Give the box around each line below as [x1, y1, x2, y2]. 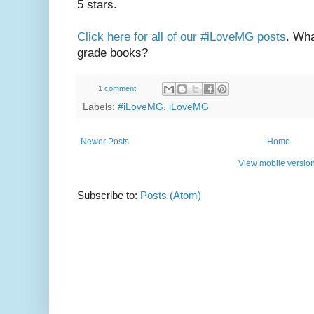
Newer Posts [81, 137, 129, 147]
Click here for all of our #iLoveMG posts [77, 29, 286, 43]
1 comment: [97, 83, 140, 93]
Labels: [83, 102, 118, 113]
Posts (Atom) [140, 189, 201, 202]
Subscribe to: [77, 189, 140, 202]
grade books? [77, 46, 148, 60]
